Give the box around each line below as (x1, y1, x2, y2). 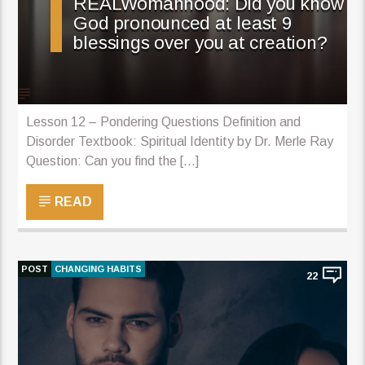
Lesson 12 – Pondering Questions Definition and (26, 115, 301, 130)
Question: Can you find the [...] (26, 154, 200, 169)
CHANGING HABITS (55, 264, 143, 275)
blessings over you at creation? (73, 33, 328, 54)
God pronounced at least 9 (73, 13, 292, 34)
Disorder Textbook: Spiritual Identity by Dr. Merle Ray (26, 134, 334, 149)
